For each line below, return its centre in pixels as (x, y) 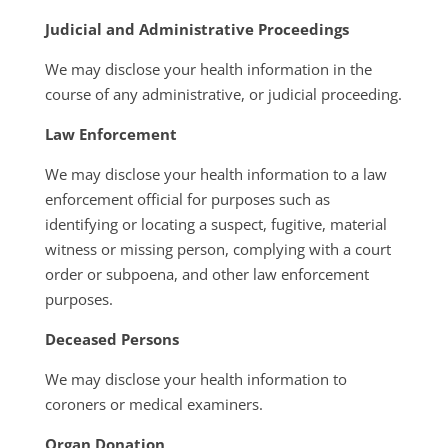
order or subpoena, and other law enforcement (206, 274)
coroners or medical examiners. (153, 404)
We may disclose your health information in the (208, 69)
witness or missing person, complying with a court (217, 249)
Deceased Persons (111, 339)
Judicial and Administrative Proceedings (196, 29)
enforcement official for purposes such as (187, 199)
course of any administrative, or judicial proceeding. (223, 94)
